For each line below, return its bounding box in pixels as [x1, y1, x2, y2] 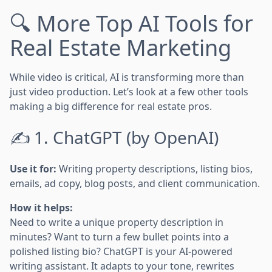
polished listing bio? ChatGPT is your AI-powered [10, 244, 233, 258]
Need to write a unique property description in [10, 215, 223, 229]
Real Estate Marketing [10, 32, 231, 63]
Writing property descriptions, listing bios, [56, 161, 253, 175]
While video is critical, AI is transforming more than [10, 70, 244, 84]
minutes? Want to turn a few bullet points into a [10, 229, 229, 243]
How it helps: [10, 200, 73, 214]
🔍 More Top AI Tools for [10, 8, 253, 38]
